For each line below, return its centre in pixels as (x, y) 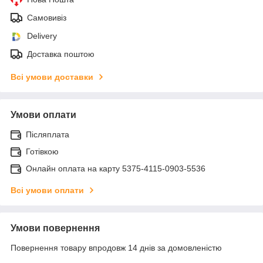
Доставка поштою (61, 54)
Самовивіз (47, 17)
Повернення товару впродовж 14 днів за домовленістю (116, 247)
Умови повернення (55, 228)
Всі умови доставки (52, 77)
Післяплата (48, 134)
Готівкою (42, 151)
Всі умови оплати (47, 190)
